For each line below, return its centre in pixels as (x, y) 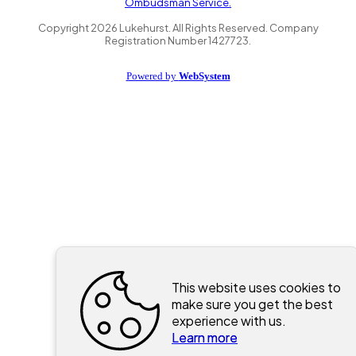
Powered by (152, 76)
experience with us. (229, 321)
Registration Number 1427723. (178, 41)
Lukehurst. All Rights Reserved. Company (218, 28)
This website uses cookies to (256, 287)
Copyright (64, 28)
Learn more (205, 337)
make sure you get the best (252, 304)
